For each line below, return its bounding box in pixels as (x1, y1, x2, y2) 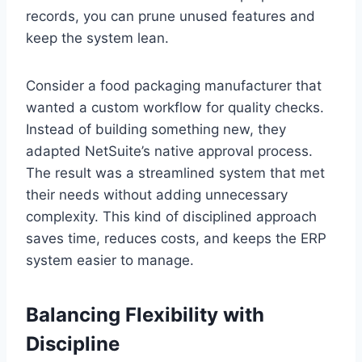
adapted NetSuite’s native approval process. (26, 142, 313, 159)
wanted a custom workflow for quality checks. (26, 99, 324, 116)
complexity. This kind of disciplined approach (26, 208, 317, 225)
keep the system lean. (26, 29, 169, 46)
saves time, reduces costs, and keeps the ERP (26, 229, 326, 246)
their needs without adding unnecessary (26, 186, 288, 203)
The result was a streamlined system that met (26, 164, 325, 181)
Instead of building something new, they (26, 120, 286, 137)
